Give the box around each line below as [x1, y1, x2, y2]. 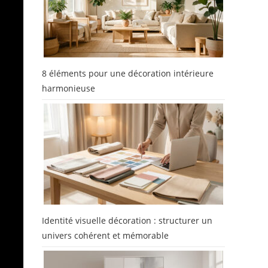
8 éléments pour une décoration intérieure [42, 68, 214, 79]
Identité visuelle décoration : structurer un [42, 215, 212, 226]
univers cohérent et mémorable [42, 230, 169, 241]
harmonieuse [42, 83, 95, 94]
